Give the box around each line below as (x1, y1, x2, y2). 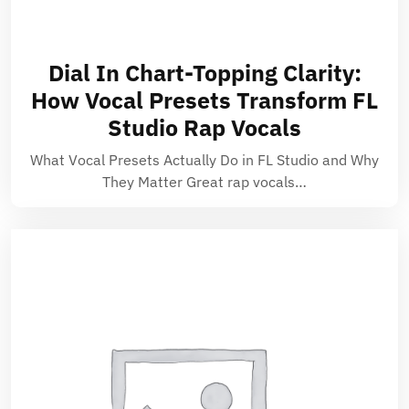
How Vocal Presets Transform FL (31, 85, 378, 115)
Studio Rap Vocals (108, 112, 301, 142)
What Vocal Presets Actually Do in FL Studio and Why (30, 151, 379, 169)
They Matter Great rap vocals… (102, 173, 307, 191)
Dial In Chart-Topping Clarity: (47, 58, 362, 88)
